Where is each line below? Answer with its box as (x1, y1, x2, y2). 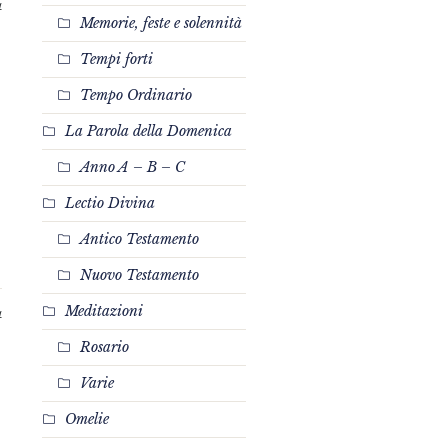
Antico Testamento (79, 230, 199, 248)
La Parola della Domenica (64, 122, 232, 140)
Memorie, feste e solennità (79, 14, 242, 32)
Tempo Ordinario (79, 86, 192, 104)
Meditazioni (64, 302, 143, 320)
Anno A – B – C (79, 158, 185, 176)
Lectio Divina (64, 194, 155, 212)
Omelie (64, 410, 109, 428)
